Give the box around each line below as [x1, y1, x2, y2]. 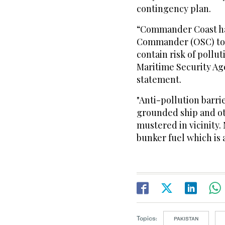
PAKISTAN [174, 215, 198, 222]
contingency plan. [137, 3, 211, 15]
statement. [137, 73, 181, 86]
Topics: [137, 214, 157, 222]
